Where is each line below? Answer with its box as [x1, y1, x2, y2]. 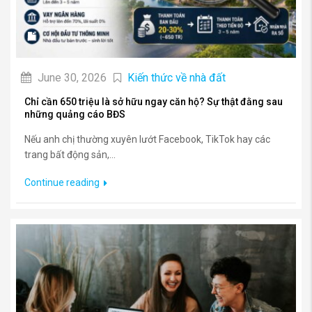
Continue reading [24, 176, 102, 188]
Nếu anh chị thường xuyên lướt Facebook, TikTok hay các [24, 133, 270, 145]
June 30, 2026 [35, 70, 107, 84]
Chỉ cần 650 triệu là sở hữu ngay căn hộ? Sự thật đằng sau [24, 95, 283, 107]
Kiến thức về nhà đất [127, 70, 226, 84]
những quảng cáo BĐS [24, 108, 125, 120]
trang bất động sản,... [24, 148, 116, 160]
